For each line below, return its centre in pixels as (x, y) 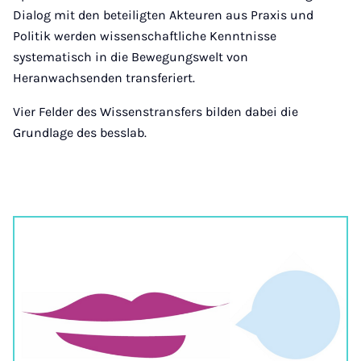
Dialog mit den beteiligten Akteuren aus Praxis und (163, 15)
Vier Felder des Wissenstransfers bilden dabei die (156, 112)
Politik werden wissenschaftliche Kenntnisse (145, 36)
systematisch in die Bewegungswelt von (131, 57)
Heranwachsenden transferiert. (104, 78)
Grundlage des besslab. (80, 133)
